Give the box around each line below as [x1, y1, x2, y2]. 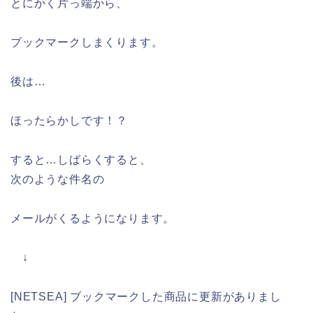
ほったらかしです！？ [10, 115, 128, 127]
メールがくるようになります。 [10, 212, 175, 225]
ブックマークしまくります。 [10, 36, 163, 49]
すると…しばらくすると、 [10, 154, 152, 166]
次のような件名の [10, 173, 105, 186]
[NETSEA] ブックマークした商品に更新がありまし [10, 291, 282, 303]
